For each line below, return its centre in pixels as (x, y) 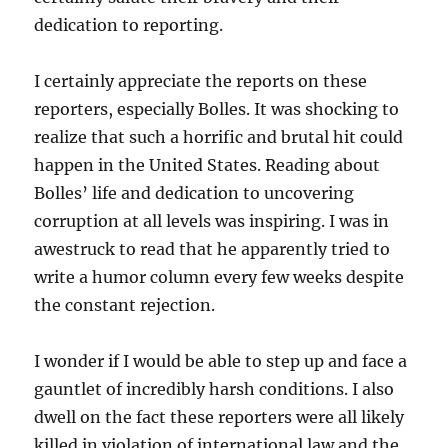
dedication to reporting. (129, 25)
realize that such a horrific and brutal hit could (219, 137)
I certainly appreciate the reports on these (201, 81)
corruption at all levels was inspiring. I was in (212, 221)
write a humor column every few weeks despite (219, 277)
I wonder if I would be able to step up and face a (221, 361)
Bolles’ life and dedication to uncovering (194, 193)
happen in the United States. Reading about (207, 165)
